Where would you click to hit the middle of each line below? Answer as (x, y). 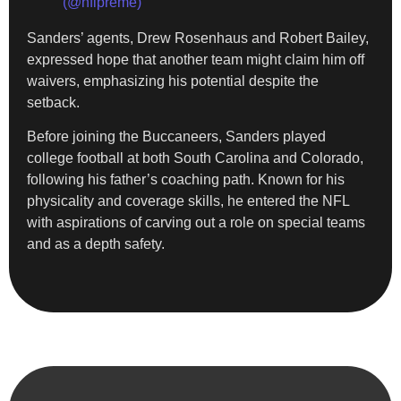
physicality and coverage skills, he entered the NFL (188, 200)
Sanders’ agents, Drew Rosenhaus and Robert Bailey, (198, 38)
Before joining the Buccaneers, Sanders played (176, 136)
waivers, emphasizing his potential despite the (173, 81)
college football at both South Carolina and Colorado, (195, 158)
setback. (53, 102)
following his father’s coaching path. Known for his (186, 179)
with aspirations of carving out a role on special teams (196, 222)
